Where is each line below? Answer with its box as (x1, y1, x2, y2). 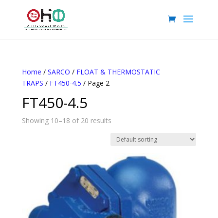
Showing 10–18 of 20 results (21, 116, 111, 125)
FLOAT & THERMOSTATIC (76, 67, 160, 76)
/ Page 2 (81, 78, 109, 88)
